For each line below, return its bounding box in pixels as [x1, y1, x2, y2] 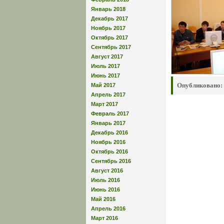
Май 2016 [91, 195, 115, 202]
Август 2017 [91, 53, 123, 59]
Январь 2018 [91, 5, 125, 12]
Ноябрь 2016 [91, 138, 125, 145]
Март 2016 [91, 214, 118, 221]
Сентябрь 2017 [91, 43, 131, 50]
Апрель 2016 [91, 205, 125, 211]
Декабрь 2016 [91, 129, 128, 135]
